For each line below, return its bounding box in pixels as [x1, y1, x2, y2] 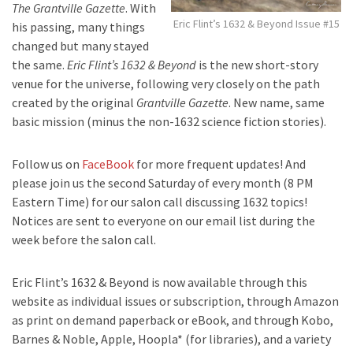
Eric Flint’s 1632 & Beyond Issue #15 [173, 16, 340, 31]
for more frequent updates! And [136, 156, 306, 173]
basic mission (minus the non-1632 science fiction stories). [12, 113, 326, 130]
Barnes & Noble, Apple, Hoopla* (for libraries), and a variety [12, 331, 331, 347]
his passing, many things [12, 19, 145, 35]
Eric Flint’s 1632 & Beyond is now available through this [12, 274, 307, 291]
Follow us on [12, 156, 82, 173]
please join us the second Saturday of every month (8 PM [12, 175, 314, 191]
